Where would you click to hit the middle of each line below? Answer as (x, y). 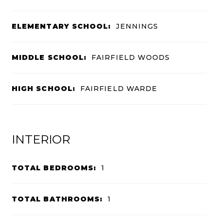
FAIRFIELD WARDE (119, 88)
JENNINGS (137, 26)
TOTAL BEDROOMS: (54, 168)
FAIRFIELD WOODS (131, 57)
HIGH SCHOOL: (44, 88)
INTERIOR (41, 139)
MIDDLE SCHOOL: (49, 57)
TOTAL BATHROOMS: (57, 199)
